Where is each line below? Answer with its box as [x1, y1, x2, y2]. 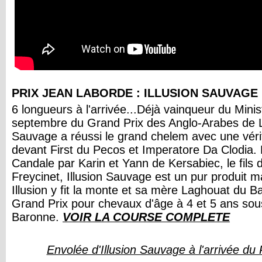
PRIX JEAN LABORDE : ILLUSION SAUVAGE [12, 87, 258, 99]
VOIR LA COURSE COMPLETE [63, 211, 230, 223]
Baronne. [12, 211, 63, 223]
